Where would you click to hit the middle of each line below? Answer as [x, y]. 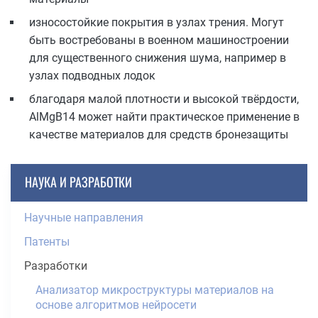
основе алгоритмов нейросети [116, 305]
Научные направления [84, 217]
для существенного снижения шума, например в [158, 58]
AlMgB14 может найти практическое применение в [164, 117]
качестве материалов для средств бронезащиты [159, 135]
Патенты [47, 241]
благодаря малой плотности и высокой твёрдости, [164, 99]
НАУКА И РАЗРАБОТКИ [78, 181]
